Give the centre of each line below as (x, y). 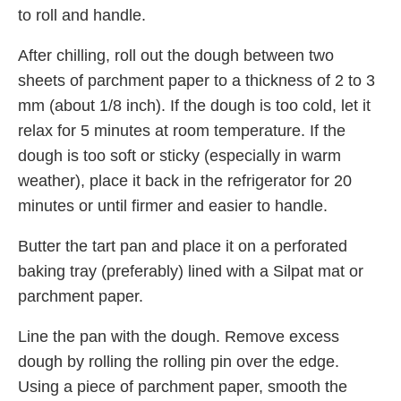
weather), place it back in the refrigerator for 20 (185, 180)
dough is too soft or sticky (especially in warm (179, 155)
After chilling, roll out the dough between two (176, 55)
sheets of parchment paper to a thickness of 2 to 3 (196, 80)
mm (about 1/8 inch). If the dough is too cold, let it (194, 105)
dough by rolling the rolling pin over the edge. (179, 361)
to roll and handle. (82, 15)
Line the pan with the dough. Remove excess (179, 336)
